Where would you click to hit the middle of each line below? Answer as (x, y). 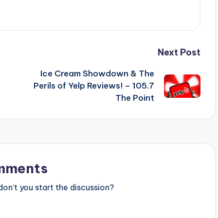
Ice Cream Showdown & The (97, 74)
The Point (135, 98)
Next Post (179, 53)
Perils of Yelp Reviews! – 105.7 (94, 86)
